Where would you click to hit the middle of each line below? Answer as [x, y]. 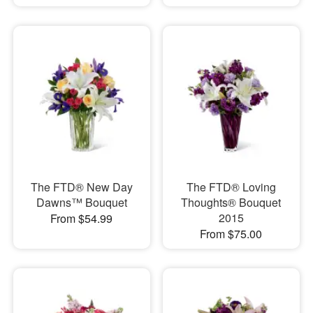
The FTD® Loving [231, 187]
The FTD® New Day [81, 187]
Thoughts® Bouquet [231, 202]
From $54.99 [82, 218]
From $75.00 [231, 234]
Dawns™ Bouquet [81, 202]
